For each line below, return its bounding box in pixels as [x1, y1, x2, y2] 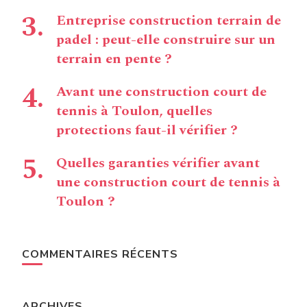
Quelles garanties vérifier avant [56, 153, 260, 173]
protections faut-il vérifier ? [56, 120, 238, 140]
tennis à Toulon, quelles [56, 101, 212, 121]
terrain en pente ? [56, 49, 172, 69]
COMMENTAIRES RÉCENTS [22, 247, 178, 262]
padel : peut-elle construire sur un [56, 29, 275, 50]
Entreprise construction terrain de [56, 10, 281, 31]
